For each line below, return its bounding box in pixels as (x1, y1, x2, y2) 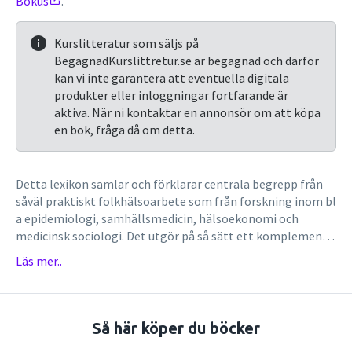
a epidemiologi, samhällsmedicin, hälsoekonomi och (16, 211, 299, 226)
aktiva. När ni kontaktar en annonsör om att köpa (54, 104, 321, 120)
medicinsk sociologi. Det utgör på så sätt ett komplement (16, 228, 328, 244)
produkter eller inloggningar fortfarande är (54, 87, 288, 103)
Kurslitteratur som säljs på (54, 35, 199, 51)
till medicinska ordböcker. (16, 245, 154, 261)
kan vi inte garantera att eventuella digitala (54, 70, 289, 86)
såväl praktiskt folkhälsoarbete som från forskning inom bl (16, 193, 336, 209)
